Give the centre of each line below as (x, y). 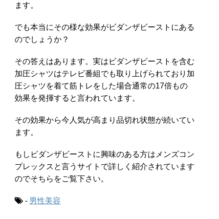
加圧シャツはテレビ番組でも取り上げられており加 (105, 74)
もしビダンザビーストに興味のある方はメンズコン (105, 154)
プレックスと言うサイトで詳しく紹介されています (105, 167)
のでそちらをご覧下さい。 (62, 179)
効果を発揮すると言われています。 (77, 98)
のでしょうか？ (42, 40)
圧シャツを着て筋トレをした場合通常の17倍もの (101, 86)
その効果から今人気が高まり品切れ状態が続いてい (105, 120)
